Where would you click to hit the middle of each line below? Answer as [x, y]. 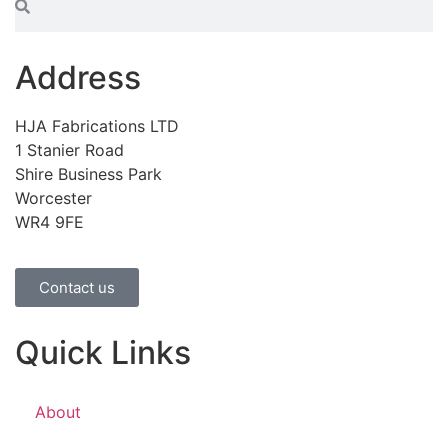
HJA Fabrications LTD [97, 125]
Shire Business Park [88, 173]
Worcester [53, 197]
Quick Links [103, 353]
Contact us [77, 288]
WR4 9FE [49, 221]
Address [78, 77]
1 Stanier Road [69, 149]
